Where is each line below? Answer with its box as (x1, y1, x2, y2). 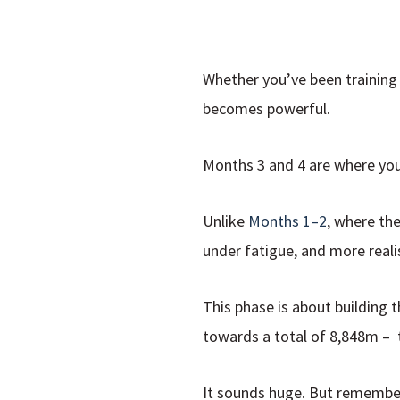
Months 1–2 (248, 211, 327, 232)
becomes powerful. (203, 98, 330, 120)
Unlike (203, 211, 248, 232)
